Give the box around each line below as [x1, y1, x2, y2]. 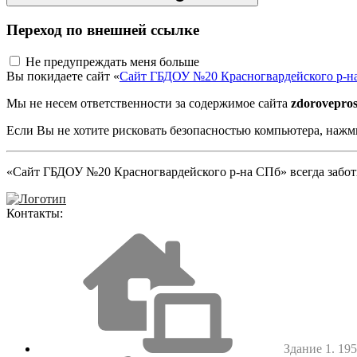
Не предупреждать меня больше [25, 55, 199, 69]
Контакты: [6, 206, 63, 221]
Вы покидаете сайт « [6, 69, 120, 84]
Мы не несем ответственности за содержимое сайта [6, 96, 291, 111]
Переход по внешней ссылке [6, 21, 199, 38]
